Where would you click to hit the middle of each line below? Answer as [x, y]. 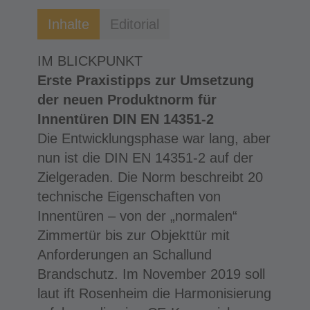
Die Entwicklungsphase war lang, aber [154, 138]
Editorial [134, 24]
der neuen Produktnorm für [127, 99]
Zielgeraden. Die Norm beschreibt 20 [150, 177]
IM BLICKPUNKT [90, 61]
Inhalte [68, 24]
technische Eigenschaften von [129, 196]
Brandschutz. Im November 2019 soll [151, 274]
